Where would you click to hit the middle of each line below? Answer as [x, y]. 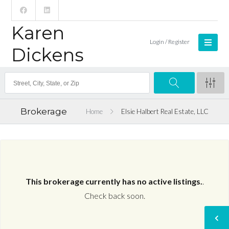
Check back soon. [114, 196]
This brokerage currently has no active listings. [114, 181]
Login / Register [169, 42]
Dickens [48, 55]
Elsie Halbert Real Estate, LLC [165, 111]
